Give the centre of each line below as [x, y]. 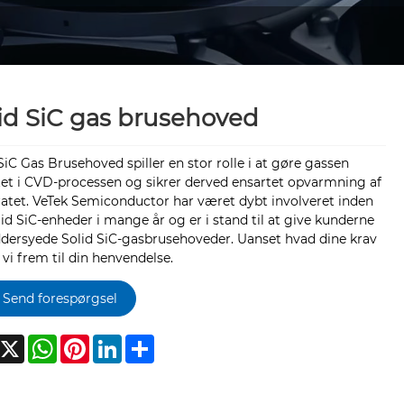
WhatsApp [90, 342]
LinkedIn [148, 342]
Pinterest [118, 342]
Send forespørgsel [60, 298]
